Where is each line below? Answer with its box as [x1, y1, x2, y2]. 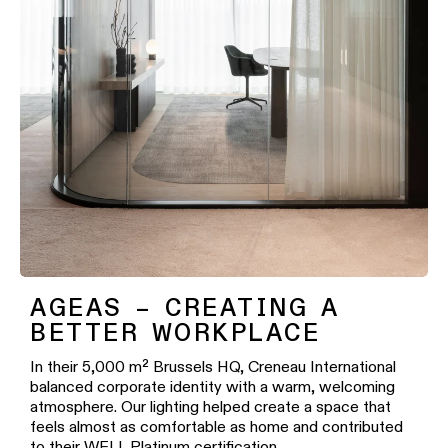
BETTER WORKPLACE [30, 322, 320, 348]
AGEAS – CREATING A [30, 297, 339, 323]
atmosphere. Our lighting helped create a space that [30, 397, 391, 417]
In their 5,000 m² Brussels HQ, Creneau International [30, 357, 396, 377]
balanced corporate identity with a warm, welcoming [30, 377, 395, 397]
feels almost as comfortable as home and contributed [30, 417, 403, 437]
